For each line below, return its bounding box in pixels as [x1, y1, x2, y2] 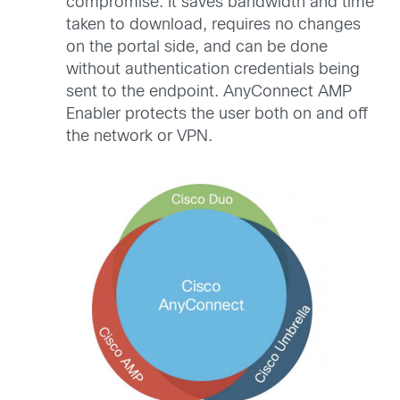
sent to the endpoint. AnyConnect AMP [66, 85, 352, 101]
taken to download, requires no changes [66, 18, 361, 34]
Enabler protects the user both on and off [66, 107, 368, 123]
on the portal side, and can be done [66, 40, 328, 56]
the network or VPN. [66, 129, 212, 146]
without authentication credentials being [66, 62, 360, 79]
